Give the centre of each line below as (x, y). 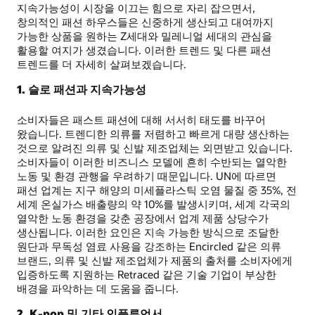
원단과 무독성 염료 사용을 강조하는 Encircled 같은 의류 (149, 246)
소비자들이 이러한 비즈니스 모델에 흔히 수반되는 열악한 (152, 161)
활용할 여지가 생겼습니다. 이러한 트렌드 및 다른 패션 (144, 50)
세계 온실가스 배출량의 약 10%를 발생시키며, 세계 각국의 (154, 204)
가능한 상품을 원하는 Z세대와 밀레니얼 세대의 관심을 (144, 36)
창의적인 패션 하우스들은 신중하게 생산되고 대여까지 (145, 21)
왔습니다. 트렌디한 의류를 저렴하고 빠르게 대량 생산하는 (153, 133)
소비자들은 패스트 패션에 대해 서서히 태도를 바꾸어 (141, 119)
